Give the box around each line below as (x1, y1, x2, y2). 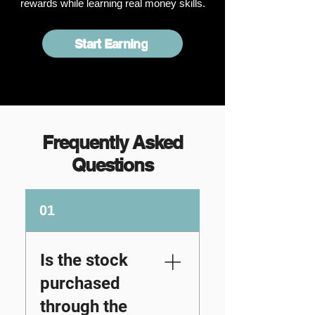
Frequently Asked (42, 131, 183, 153)
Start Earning (75, 36, 148, 51)
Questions (71, 154, 154, 176)
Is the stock (40, 250, 128, 270)
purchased (40, 274, 120, 293)
